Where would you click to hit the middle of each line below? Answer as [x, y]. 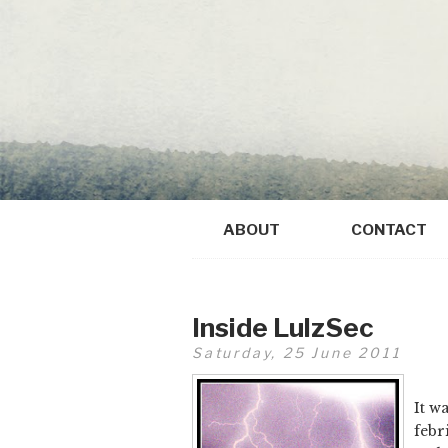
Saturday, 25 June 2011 [297, 353]
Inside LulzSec [283, 328]
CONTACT [389, 229]
